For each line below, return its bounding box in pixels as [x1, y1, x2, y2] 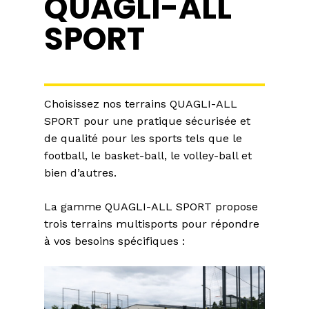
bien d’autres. [44, 166, 117, 179]
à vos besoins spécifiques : [44, 234, 185, 248]
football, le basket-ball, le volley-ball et [44, 148, 252, 162]
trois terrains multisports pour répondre [44, 217, 259, 230]
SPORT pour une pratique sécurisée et [44, 114, 250, 128]
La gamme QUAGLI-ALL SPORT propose [44, 199, 258, 213]
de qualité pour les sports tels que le [44, 131, 242, 145]
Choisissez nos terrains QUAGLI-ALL [44, 97, 237, 110]
